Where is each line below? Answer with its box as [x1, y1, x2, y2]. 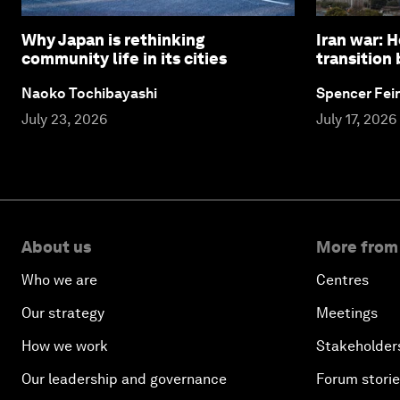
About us [21, 237, 91, 256]
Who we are [21, 271, 97, 288]
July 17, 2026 [316, 110, 396, 128]
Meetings [316, 304, 378, 321]
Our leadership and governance [21, 370, 227, 387]
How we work [21, 337, 108, 354]
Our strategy [21, 304, 104, 321]
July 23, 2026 [21, 110, 107, 128]
